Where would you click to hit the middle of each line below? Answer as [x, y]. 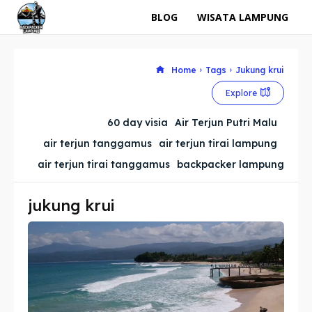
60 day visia [138, 122]
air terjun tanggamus [97, 143]
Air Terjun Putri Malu [226, 122]
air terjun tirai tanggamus [104, 164]
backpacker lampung [231, 164]
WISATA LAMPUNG [243, 17]
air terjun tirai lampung [218, 143]
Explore [241, 93]
